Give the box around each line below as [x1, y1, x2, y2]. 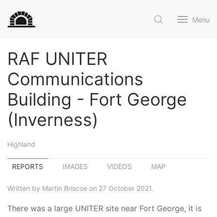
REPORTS [12, 162, 43, 170]
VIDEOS [107, 162, 132, 170]
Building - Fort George [7, 89, 187, 110]
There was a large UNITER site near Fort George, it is [7, 203, 201, 213]
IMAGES [62, 162, 88, 170]
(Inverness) [7, 109, 98, 130]
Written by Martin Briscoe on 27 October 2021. [7, 184, 154, 192]
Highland [7, 140, 35, 148]
